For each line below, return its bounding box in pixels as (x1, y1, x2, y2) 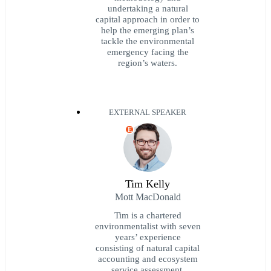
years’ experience (114, 232, 181, 243)
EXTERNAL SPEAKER (109, 108, 186, 117)
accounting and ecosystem (97, 253, 198, 264)
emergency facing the (106, 46, 189, 57)
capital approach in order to (96, 13, 200, 24)
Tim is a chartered (114, 210, 181, 221)
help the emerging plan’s (101, 24, 194, 35)
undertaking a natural (107, 2, 188, 13)
